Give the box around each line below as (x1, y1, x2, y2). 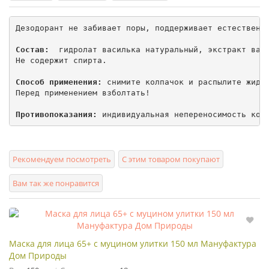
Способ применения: (15, 77, 102, 86)
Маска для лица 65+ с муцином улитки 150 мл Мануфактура (9, 238, 256, 250)
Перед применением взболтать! (15, 88, 150, 97)
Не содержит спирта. (15, 55, 107, 65)
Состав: (15, 44, 54, 54)
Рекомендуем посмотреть (13, 154, 111, 165)
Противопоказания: (15, 109, 97, 119)
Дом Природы (9, 250, 67, 262)
